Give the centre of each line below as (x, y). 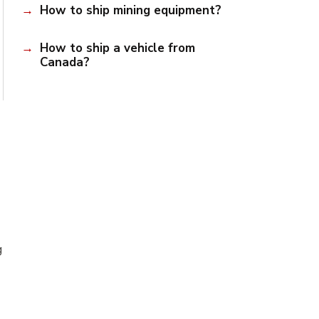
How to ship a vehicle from (117, 48)
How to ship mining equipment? (130, 10)
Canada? (64, 63)
